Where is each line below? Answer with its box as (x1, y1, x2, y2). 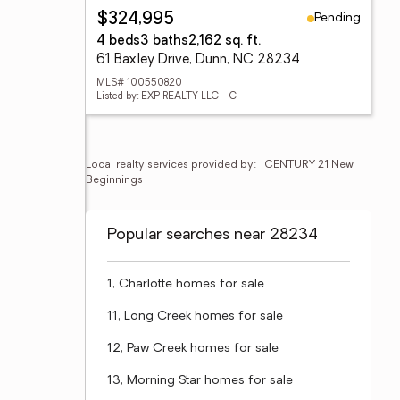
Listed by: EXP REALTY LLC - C (96, 92, 237, 102)
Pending (314, 11, 361, 25)
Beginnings (86, 175, 143, 186)
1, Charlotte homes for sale (107, 278, 264, 291)
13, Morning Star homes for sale (107, 374, 293, 387)
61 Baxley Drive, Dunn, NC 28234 (96, 54, 300, 67)
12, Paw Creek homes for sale (107, 342, 279, 355)
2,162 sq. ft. (188, 35, 261, 48)
